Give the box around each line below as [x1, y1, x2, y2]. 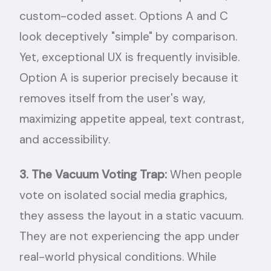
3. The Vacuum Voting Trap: [19, 166, 167, 182]
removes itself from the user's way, [19, 90, 205, 106]
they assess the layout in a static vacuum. [19, 207, 243, 223]
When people [167, 166, 242, 182]
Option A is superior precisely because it [19, 70, 238, 85]
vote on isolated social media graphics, [19, 187, 227, 203]
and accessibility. [19, 131, 110, 147]
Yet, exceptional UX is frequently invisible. [19, 49, 240, 65]
